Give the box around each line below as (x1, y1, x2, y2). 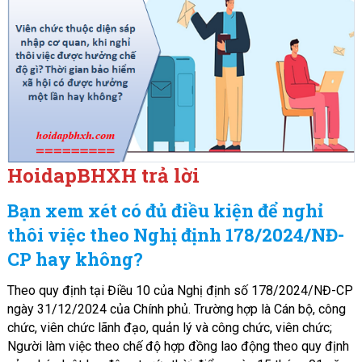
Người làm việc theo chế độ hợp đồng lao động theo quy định (6, 339, 349, 354)
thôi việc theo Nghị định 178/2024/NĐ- (6, 223, 344, 246)
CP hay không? (6, 247, 143, 271)
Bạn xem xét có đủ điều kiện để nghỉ (6, 199, 323, 222)
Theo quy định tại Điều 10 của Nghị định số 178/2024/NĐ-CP (6, 283, 353, 298)
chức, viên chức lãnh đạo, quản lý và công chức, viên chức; (6, 320, 332, 335)
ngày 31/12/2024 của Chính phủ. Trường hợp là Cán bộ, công (6, 301, 346, 317)
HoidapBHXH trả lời (6, 162, 200, 188)
